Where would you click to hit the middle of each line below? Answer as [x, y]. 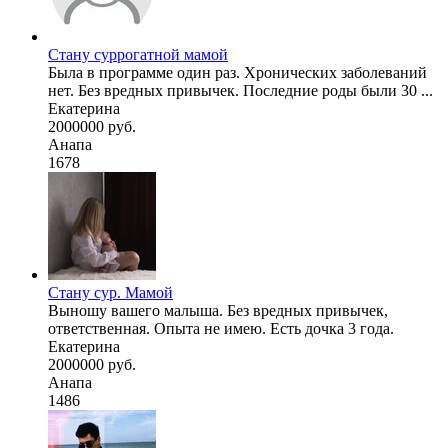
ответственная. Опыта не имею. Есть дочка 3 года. [221, 328]
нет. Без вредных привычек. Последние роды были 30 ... [240, 90]
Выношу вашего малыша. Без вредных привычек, [218, 310]
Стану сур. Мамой [110, 292]
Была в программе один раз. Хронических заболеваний [237, 72]
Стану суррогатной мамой [138, 54]
